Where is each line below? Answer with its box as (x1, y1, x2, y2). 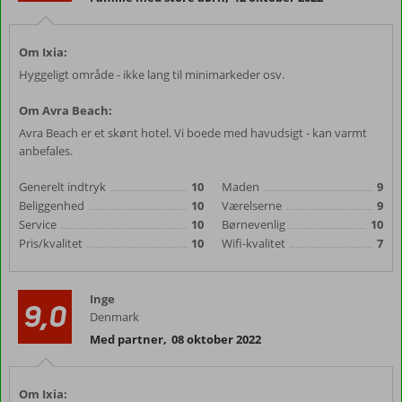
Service (19, 216, 57, 232)
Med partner (90, 331, 163, 347)
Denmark (90, 309, 139, 325)
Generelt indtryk (19, 179, 106, 195)
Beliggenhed (19, 197, 84, 214)
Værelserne (222, 197, 282, 214)
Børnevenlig (222, 216, 285, 232)
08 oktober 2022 (171, 331, 261, 347)
